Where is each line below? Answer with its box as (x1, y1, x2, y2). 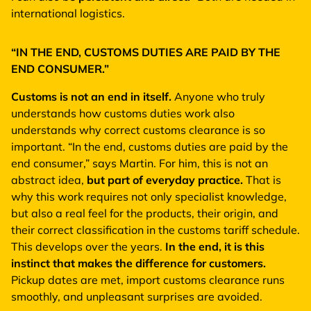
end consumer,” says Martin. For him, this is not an (11, 155, 268, 170)
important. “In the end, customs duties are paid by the (11, 139, 288, 153)
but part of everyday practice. (87, 172, 243, 187)
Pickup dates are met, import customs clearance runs (11, 272, 285, 287)
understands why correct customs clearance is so (11, 122, 265, 137)
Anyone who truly (171, 89, 265, 103)
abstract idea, (11, 172, 87, 187)
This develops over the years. (11, 239, 165, 253)
